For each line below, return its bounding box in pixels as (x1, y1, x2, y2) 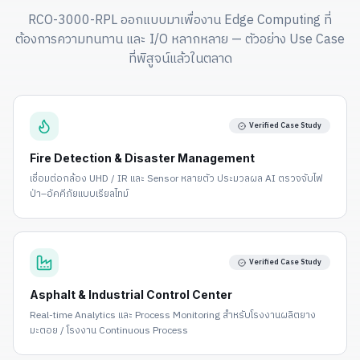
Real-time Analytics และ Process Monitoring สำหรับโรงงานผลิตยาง (30, 307, 316, 323)
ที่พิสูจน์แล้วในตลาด (128, 47, 232, 70)
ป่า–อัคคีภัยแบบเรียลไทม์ (30, 186, 129, 202)
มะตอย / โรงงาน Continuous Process (30, 322, 188, 338)
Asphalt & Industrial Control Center (30, 287, 232, 301)
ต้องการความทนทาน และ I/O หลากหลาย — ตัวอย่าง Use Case (15, 28, 345, 51)
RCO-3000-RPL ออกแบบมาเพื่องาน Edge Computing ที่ (28, 9, 332, 31)
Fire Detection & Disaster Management (30, 150, 255, 165)
